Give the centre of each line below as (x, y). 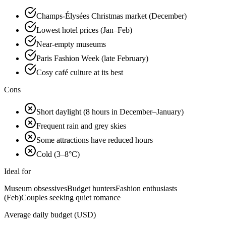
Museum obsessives (36, 188)
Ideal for (17, 171)
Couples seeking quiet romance (71, 197)
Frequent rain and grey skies (81, 126)
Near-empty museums (71, 44)
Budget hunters (91, 188)
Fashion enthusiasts (146, 188)
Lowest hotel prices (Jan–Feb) (84, 30)
